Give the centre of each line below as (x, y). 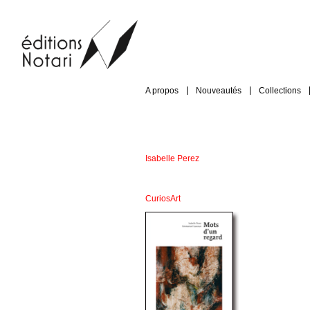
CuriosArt (163, 199)
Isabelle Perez (172, 158)
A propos (162, 91)
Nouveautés (219, 91)
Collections (280, 91)
